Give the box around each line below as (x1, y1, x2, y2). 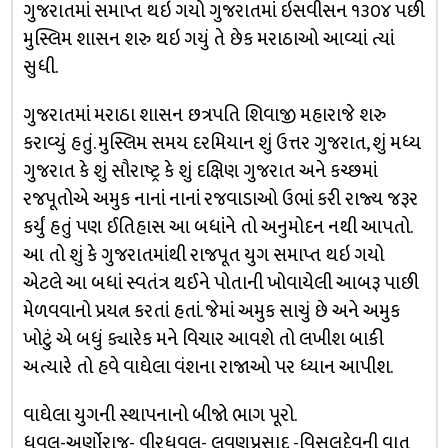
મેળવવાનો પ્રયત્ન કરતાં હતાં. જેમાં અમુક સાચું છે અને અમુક (22, 295, 400, 327)
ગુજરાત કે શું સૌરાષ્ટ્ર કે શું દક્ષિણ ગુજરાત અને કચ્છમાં (22, 155, 377, 187)
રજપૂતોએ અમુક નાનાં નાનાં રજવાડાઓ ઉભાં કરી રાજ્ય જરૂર (22, 183, 418, 215)
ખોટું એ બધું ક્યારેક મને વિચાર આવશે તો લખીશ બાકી (22, 323, 384, 355)
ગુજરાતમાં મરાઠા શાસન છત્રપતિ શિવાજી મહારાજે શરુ (22, 99, 386, 131)
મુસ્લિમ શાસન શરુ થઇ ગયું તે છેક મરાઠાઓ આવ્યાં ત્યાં (22, 23, 394, 55)
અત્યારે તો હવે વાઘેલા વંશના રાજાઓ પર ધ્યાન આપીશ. (22, 351, 393, 383)
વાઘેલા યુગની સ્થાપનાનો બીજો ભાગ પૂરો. (22, 399, 297, 431)
